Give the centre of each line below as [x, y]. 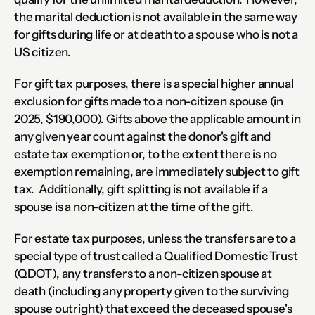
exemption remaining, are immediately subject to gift [157, 171]
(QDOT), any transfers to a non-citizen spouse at [143, 273]
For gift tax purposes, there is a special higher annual [154, 83]
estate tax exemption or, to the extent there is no [146, 154]
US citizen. [43, 52]
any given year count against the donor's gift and [142, 136]
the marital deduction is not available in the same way [156, 17]
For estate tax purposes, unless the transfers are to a [155, 238]
